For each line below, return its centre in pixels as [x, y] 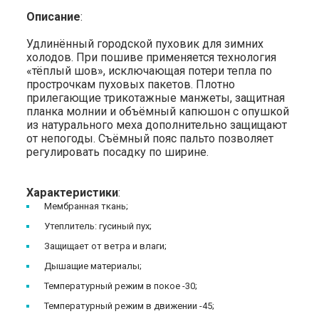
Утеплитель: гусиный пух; [98, 226]
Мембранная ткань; [87, 206]
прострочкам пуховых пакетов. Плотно [131, 84]
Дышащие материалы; [93, 266]
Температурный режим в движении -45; [130, 306]
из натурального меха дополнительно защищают [157, 125]
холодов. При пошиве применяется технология [152, 57]
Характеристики [73, 192]
